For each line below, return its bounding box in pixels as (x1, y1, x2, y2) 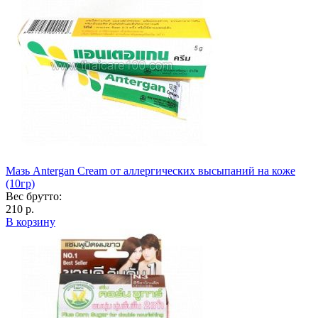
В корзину (6, 215, 55, 228)
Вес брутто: (6, 190, 62, 202)
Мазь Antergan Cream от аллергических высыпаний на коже (6, 164, 295, 177)
